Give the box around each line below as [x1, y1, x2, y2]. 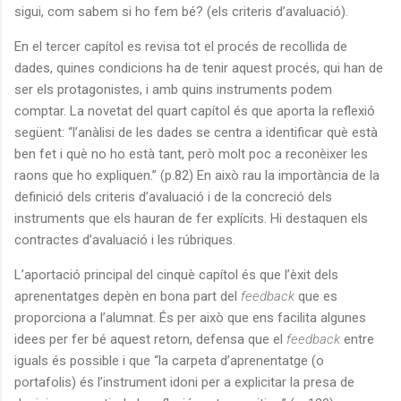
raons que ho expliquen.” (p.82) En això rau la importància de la [14, 166, 380, 183]
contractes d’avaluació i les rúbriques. [14, 231, 235, 248]
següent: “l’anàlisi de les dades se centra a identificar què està [14, 124, 378, 141]
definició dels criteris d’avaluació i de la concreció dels [14, 188, 332, 205]
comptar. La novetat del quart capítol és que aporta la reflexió [14, 102, 375, 119]
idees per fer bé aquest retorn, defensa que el [14, 330, 286, 347]
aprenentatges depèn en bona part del [14, 287, 241, 304]
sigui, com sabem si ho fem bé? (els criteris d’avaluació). [14, 3, 348, 20]
